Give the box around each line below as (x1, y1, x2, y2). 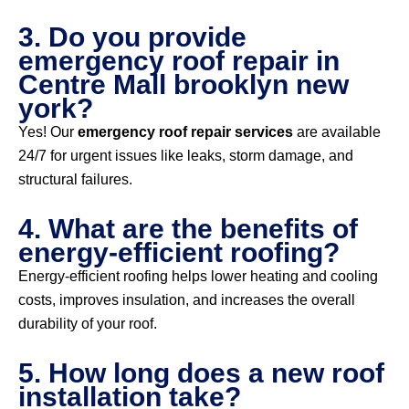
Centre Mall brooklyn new (18, 69, 349, 100)
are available (293, 124, 381, 141)
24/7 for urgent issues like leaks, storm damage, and (18, 148, 353, 164)
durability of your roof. (18, 316, 157, 332)
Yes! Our (18, 124, 78, 141)
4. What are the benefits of (18, 214, 358, 245)
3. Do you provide (18, 22, 246, 53)
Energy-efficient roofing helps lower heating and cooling (18, 268, 378, 285)
